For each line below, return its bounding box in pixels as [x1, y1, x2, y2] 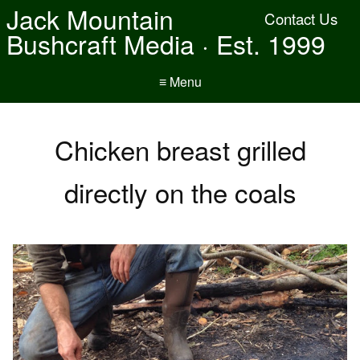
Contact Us [264, 8, 337, 29]
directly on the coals [63, 173, 297, 211]
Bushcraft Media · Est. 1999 [6, 25, 325, 62]
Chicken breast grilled [54, 130, 306, 168]
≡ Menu [158, 72, 202, 91]
